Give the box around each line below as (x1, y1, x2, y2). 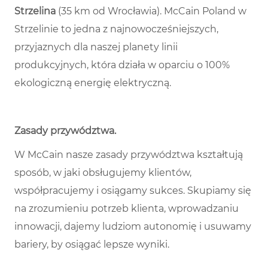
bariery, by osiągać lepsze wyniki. (14, 239, 169, 251)
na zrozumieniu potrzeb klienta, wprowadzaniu (14, 203, 239, 215)
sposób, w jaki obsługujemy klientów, (14, 167, 191, 179)
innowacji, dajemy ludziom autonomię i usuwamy (14, 221, 251, 233)
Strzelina (14, 5, 58, 17)
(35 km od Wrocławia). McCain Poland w (58, 5, 246, 17)
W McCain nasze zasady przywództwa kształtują (14, 149, 243, 161)
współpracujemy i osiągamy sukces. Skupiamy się (14, 185, 251, 197)
